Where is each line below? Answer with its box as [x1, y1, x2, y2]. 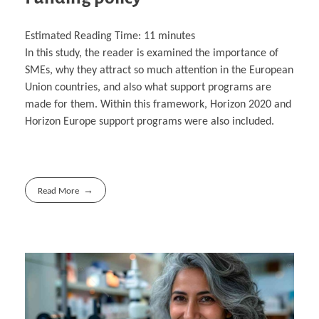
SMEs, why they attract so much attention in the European [25, 64, 293, 76]
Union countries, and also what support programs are [25, 81, 271, 93]
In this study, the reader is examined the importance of [25, 47, 278, 59]
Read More [38, 186, 80, 196]
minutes [158, 30, 195, 42]
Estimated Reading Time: [25, 30, 144, 42]
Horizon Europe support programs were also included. [25, 115, 274, 127]
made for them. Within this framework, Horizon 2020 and [25, 98, 291, 110]
